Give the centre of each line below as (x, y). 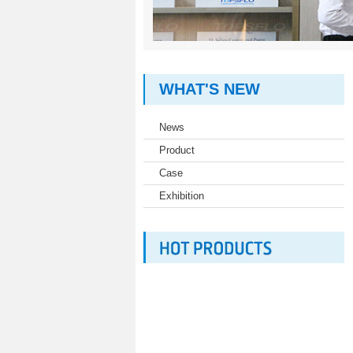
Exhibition (182, 196)
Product (177, 150)
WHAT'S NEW (210, 89)
